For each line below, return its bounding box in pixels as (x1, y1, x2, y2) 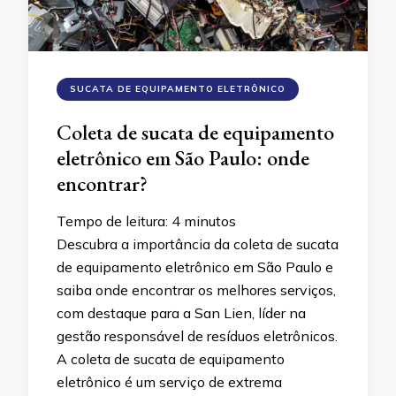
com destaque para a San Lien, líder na (57, 303, 306, 322)
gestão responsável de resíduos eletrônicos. (57, 326, 338, 345)
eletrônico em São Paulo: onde (57, 143, 309, 171)
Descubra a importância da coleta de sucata (57, 234, 339, 253)
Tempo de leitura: (57, 211, 171, 230)
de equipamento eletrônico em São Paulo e (57, 257, 333, 276)
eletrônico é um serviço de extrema (57, 372, 282, 391)
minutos (184, 211, 236, 230)
